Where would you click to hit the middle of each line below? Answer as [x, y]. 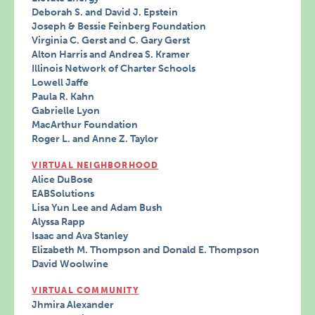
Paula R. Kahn [63, 97]
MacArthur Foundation [85, 125]
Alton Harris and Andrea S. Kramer [111, 55]
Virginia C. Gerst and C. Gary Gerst [111, 41]
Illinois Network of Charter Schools [114, 69]
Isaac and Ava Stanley [80, 236]
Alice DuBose [63, 180]
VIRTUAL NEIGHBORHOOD [95, 166]
